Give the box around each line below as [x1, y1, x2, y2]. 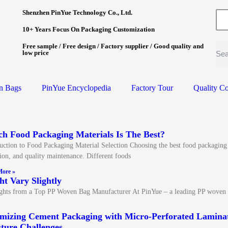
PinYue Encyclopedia [42, 83, 111, 92]
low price [22, 49, 49, 56]
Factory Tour [131, 83, 173, 92]
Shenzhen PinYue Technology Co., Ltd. [22, 9, 132, 16]
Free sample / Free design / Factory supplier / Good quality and [22, 42, 204, 50]
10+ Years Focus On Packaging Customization [22, 25, 155, 33]
